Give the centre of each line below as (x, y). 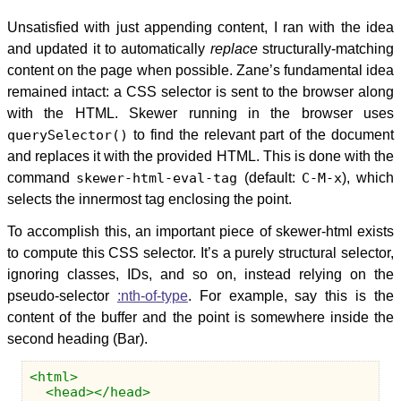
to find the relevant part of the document (261, 135)
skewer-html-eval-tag (157, 178)
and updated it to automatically (109, 49)
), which (367, 178)
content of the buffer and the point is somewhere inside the (200, 317)
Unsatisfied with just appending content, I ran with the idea (200, 27)
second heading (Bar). (77, 339)
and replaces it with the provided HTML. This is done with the (200, 156)
